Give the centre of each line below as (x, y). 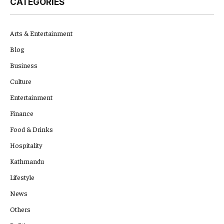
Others (20, 209)
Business (24, 65)
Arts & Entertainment (41, 33)
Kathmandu (27, 161)
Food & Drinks (31, 129)
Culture (21, 81)
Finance (22, 113)
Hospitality (26, 145)
